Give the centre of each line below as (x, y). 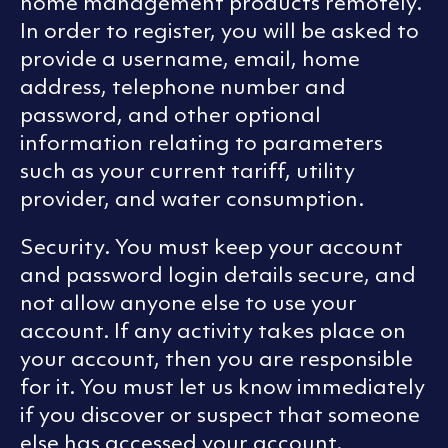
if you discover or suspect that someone (220, 415)
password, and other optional (170, 115)
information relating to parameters (201, 143)
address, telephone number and (183, 87)
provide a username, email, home (190, 59)
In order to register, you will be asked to (219, 31)
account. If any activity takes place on (213, 331)
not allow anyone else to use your (188, 303)
